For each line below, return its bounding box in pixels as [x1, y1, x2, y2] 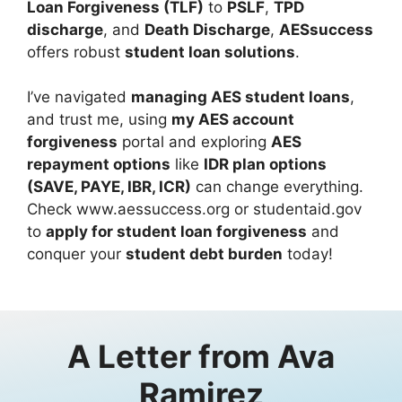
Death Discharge [144, 20, 270, 39]
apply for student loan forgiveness [46, 223, 307, 241]
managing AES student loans [131, 88, 350, 107]
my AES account [171, 110, 294, 129]
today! [283, 245, 333, 264]
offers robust [27, 42, 125, 61]
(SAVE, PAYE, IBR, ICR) [27, 178, 191, 197]
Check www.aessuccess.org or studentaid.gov [27, 200, 362, 219]
